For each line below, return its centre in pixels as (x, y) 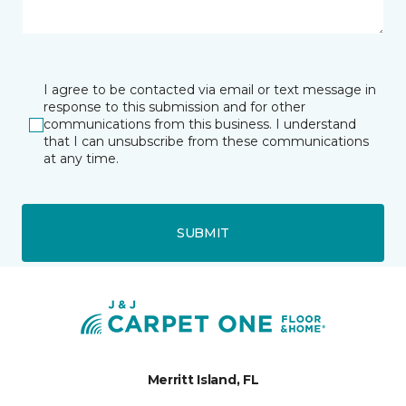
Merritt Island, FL (203, 380)
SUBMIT (203, 232)
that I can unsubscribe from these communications (206, 141)
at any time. (81, 159)
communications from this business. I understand (200, 124)
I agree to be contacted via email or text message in (210, 90)
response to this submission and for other (174, 107)
